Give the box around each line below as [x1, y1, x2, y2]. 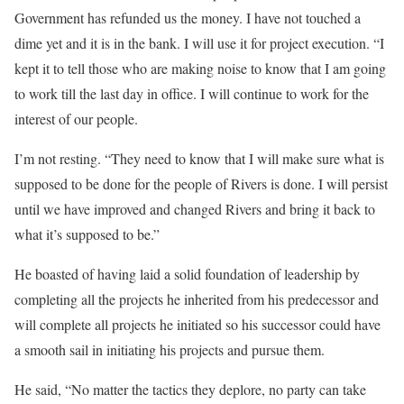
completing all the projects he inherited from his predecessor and [14, 289, 379, 308]
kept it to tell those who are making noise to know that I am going [14, 59, 386, 78]
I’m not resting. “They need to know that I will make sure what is [14, 149, 384, 168]
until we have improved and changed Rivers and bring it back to [14, 199, 375, 218]
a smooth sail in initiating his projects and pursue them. [14, 340, 325, 359]
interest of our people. [14, 109, 138, 128]
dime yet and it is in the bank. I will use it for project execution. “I [14, 33, 384, 52]
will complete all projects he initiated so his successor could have [14, 315, 381, 334]
